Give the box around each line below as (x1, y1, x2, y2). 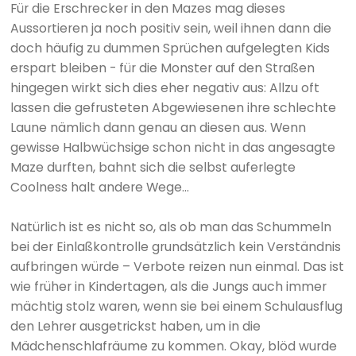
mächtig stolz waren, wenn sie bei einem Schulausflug (10, 296, 342, 315)
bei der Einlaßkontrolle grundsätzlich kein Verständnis (10, 237, 341, 256)
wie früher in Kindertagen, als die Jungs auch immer (10, 277, 327, 296)
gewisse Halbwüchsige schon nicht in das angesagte (10, 137, 335, 157)
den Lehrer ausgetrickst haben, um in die (10, 316, 261, 335)
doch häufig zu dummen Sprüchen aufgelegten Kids (10, 38, 330, 57)
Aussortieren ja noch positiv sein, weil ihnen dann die (10, 18, 331, 37)
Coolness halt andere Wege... (10, 177, 189, 196)
